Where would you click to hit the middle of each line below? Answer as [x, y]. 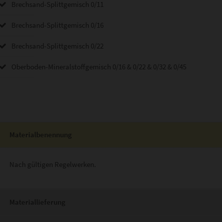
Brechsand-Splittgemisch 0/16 [58, 25]
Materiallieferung [38, 202]
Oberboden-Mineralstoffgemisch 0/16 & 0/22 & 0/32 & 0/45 [99, 67]
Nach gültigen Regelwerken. [53, 165]
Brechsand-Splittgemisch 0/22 [58, 46]
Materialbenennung [41, 135]
